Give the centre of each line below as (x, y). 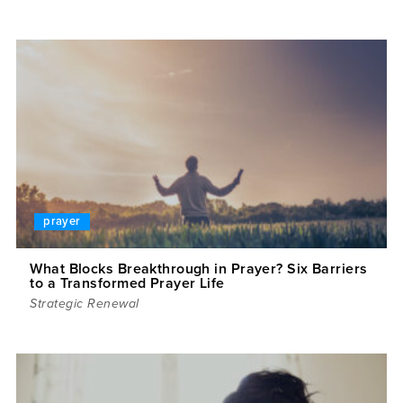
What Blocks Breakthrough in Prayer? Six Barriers (199, 269)
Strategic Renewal (85, 303)
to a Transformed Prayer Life (127, 283)
